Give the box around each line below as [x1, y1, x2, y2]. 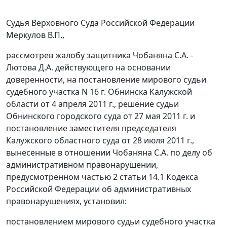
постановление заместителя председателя [6, 123, 176, 134]
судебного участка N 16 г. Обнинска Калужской [6, 86, 192, 98]
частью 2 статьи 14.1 [82, 171, 164, 183]
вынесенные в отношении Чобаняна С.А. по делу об [6, 147, 212, 159]
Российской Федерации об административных [6, 183, 191, 195]
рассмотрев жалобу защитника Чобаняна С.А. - [6, 50, 193, 61]
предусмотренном [6, 171, 82, 183]
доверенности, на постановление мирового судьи [6, 74, 206, 86]
